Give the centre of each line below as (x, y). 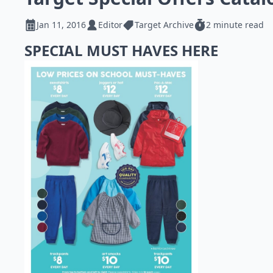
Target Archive (164, 25)
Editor (110, 25)
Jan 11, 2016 (61, 25)
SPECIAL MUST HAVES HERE (123, 50)
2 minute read (235, 25)
